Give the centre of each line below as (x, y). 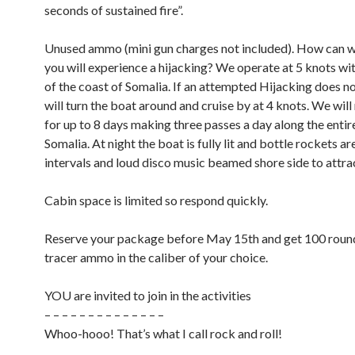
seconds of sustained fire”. (114, 10)
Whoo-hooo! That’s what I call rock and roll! (163, 333)
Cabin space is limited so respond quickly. (156, 200)
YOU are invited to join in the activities (148, 295)
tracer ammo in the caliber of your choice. (156, 257)
